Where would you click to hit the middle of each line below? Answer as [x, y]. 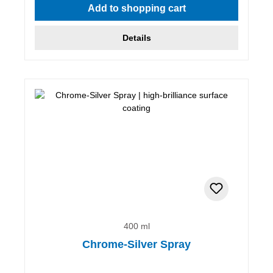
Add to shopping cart [136, 8]
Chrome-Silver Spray [136, 244]
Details [136, 37]
